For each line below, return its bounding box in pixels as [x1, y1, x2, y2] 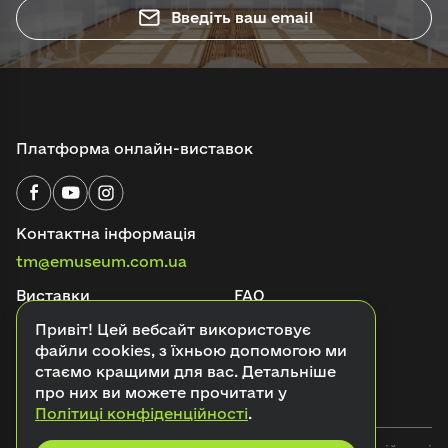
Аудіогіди [16, 320, 91, 338]
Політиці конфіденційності [35, 405, 248, 422]
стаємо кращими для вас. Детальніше [35, 363, 336, 380]
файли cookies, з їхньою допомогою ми [35, 342, 347, 359]
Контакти [16, 386, 91, 404]
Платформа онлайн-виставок [16, 140, 253, 158]
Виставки [16, 287, 90, 305]
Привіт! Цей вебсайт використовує [35, 321, 311, 338]
